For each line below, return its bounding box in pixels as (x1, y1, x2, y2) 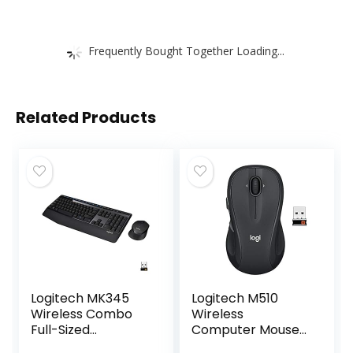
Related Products (16, 106, 156, 129)
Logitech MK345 (31, 289, 130, 308)
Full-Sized (31, 321, 91, 340)
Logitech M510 (191, 289, 279, 308)
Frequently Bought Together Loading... (88, 43, 284, 58)
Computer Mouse (191, 321, 300, 340)
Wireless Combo (31, 305, 133, 324)
